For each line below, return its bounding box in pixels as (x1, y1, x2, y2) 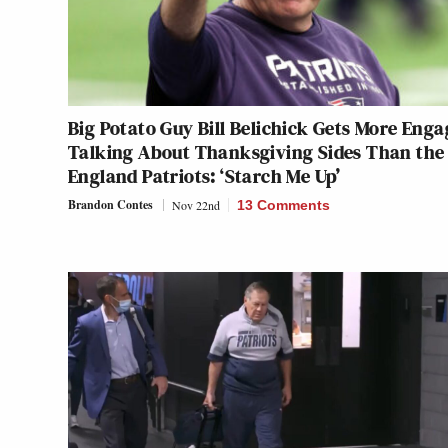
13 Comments (237, 196, 330, 213)
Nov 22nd (172, 196, 220, 213)
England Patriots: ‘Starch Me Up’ (68, 161, 341, 190)
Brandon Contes (68, 195, 153, 213)
